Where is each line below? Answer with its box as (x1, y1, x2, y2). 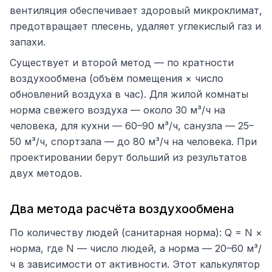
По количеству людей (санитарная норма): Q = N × (10, 226, 262, 239)
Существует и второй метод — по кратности (10, 56, 234, 69)
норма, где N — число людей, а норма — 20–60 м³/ (10, 242, 262, 254)
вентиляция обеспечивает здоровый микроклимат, (10, 4, 262, 16)
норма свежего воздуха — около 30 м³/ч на (10, 104, 225, 116)
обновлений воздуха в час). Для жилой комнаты (10, 88, 248, 100)
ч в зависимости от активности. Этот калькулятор (10, 258, 260, 270)
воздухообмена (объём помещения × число (10, 72, 223, 84)
